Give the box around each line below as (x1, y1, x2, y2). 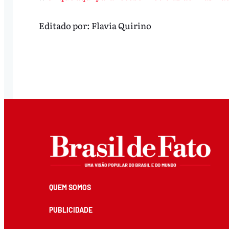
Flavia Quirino (91, 18, 151, 32)
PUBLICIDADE (49, 205, 93, 215)
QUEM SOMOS (49, 183, 91, 192)
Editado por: (38, 18, 91, 32)
